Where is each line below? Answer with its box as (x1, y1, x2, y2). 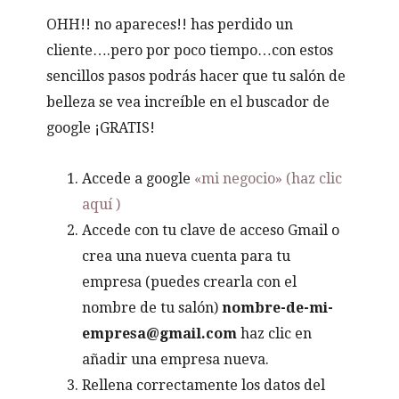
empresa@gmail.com (82, 324, 241, 342)
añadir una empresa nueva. (82, 350, 270, 368)
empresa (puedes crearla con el (82, 273, 297, 290)
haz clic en (240, 324, 313, 342)
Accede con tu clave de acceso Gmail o (82, 221, 340, 239)
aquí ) (82, 195, 121, 213)
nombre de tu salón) (82, 298, 223, 316)
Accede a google (82, 169, 191, 187)
